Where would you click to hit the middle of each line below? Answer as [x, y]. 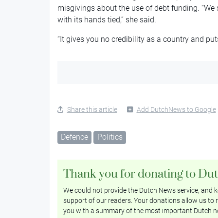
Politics [110, 137]
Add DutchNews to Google [176, 109]
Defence [74, 137]
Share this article [92, 109]
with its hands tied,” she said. [107, 19]
